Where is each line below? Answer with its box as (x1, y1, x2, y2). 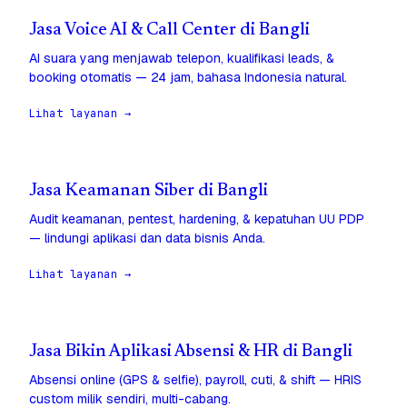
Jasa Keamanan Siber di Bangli (29, 183, 268, 201)
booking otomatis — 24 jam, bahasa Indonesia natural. (29, 69, 347, 86)
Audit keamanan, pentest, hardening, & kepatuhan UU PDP (29, 211, 364, 228)
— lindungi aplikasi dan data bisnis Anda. (29, 230, 265, 247)
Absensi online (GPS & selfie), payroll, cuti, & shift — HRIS (29, 372, 362, 389)
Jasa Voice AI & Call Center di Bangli (29, 22, 310, 40)
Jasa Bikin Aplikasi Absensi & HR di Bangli (29, 343, 352, 362)
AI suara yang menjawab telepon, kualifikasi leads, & (29, 50, 334, 67)
